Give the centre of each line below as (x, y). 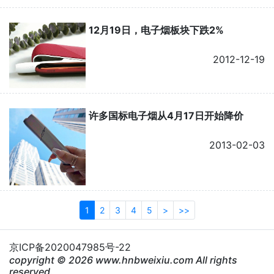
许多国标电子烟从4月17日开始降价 (166, 116)
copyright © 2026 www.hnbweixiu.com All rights (123, 260)
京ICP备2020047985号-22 (70, 247)
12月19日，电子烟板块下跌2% (156, 30)
